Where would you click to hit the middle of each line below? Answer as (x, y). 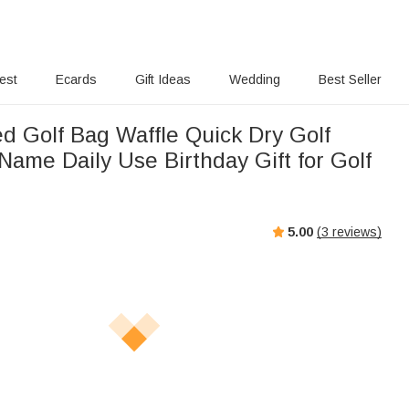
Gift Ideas (163, 79)
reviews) (355, 231)
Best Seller (350, 79)
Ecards (77, 79)
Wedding (254, 79)
